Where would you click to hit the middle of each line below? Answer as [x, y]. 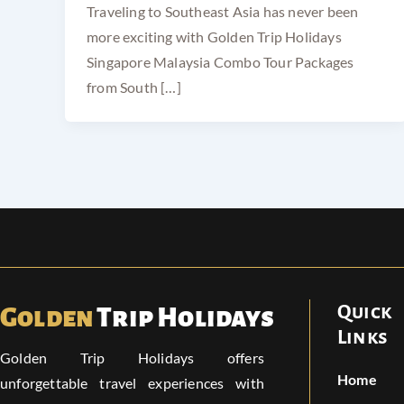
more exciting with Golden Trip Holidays [214, 37]
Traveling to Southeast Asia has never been [223, 12]
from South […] [134, 87]
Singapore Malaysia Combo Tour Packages [220, 62]
